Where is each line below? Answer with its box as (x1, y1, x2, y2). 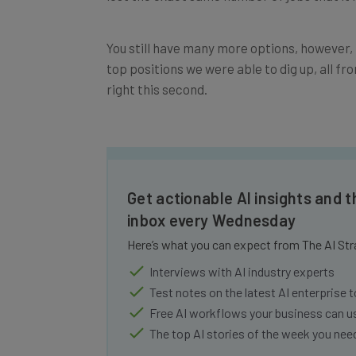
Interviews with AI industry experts (149, 246, 335, 261)
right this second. (106, 63, 207, 79)
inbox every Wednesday (127, 192, 296, 212)
